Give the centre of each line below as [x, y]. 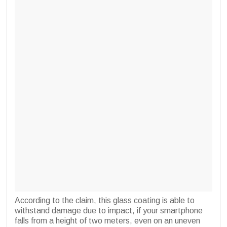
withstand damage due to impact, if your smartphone [109, 211]
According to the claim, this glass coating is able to [105, 201]
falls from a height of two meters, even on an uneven [107, 221]
